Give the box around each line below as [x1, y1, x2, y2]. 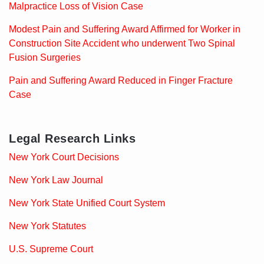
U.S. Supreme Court [9, 243, 93, 254]
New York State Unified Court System [9, 197, 165, 208]
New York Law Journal [9, 174, 103, 185]
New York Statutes [9, 220, 86, 231]
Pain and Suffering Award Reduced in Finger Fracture [9, 75, 233, 85]
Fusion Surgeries [9, 52, 81, 62]
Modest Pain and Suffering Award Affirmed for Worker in [9, 24, 240, 34]
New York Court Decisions [9, 151, 119, 162]
